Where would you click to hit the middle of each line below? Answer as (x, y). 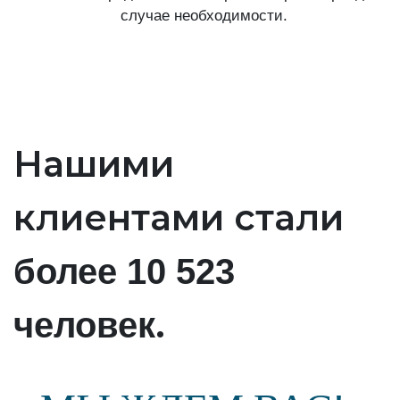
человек (84, 325)
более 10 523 (124, 271)
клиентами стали (179, 217)
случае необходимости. (204, 15)
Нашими (94, 163)
